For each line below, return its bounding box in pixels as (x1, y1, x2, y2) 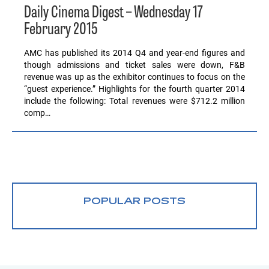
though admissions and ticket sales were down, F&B (24, 60, 245, 70)
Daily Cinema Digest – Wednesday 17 (24, 4, 203, 23)
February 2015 (24, 20, 98, 40)
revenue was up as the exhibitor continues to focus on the (24, 72, 245, 82)
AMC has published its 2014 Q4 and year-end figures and (24, 48, 245, 58)
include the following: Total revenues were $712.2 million (24, 96, 245, 106)
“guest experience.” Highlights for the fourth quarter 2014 (24, 84, 245, 94)
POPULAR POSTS (83, 196, 186, 208)
